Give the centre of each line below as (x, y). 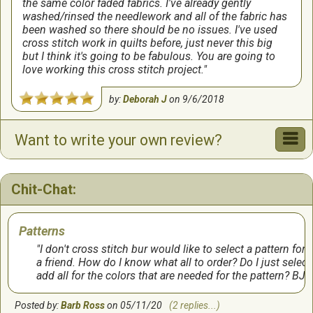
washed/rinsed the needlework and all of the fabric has (155, 16)
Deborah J (145, 99)
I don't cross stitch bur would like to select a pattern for (173, 249)
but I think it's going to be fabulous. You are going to (149, 56)
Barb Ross (83, 305)
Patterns (42, 231)
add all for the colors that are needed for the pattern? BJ (171, 276)
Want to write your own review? (118, 140)
